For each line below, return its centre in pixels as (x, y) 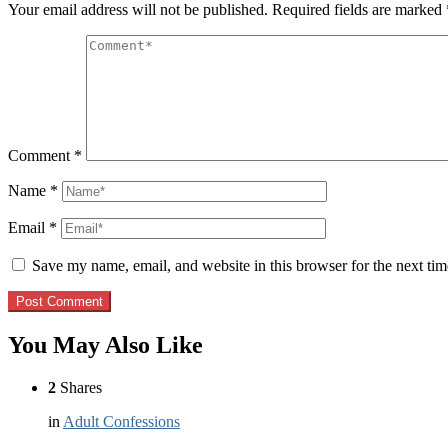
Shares (79, 388)
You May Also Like (105, 345)
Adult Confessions (121, 422)
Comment (41, 156)
